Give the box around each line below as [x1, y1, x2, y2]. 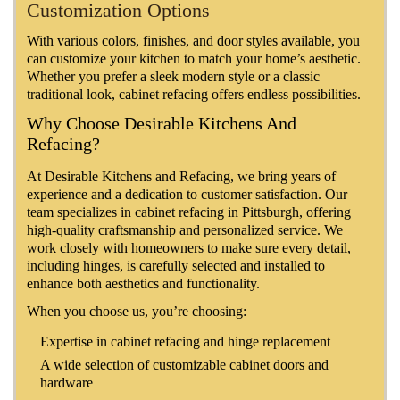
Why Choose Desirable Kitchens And [27, 112, 296, 133]
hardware [40, 374, 93, 390]
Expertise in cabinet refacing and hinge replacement [40, 333, 330, 349]
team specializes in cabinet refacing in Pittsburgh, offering [27, 204, 351, 220]
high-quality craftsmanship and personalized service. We [27, 221, 343, 237]
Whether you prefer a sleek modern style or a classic [27, 68, 320, 84]
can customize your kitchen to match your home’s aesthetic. [27, 50, 361, 66]
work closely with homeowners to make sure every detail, [27, 239, 351, 255]
